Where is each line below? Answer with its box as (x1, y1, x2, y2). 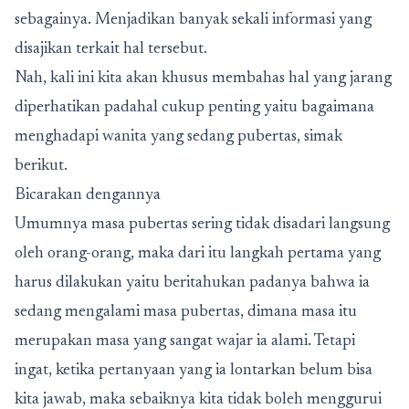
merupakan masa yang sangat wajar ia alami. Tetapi (15, 333, 355, 350)
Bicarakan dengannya (15, 187, 161, 204)
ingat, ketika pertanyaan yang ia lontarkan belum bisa (15, 362, 372, 379)
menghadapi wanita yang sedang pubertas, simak (15, 129, 342, 145)
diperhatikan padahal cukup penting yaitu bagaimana (15, 100, 374, 116)
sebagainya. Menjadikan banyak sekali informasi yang (15, 12, 372, 28)
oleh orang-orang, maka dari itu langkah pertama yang (15, 246, 381, 262)
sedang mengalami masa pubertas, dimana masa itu (15, 304, 357, 320)
